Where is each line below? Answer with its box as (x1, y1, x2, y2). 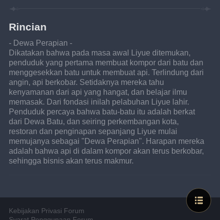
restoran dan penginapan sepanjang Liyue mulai (9, 127, 180, 136)
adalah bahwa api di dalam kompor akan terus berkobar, (9, 146, 206, 156)
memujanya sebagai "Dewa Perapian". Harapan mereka (9, 137, 207, 146)
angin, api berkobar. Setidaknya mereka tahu (9, 78, 166, 87)
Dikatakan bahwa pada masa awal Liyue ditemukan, (9, 48, 193, 57)
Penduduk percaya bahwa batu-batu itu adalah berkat (9, 107, 197, 116)
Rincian (9, 21, 47, 32)
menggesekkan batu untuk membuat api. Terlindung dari (9, 68, 206, 77)
